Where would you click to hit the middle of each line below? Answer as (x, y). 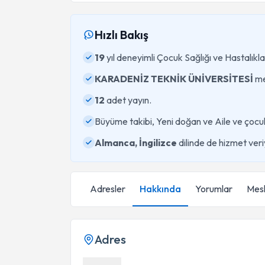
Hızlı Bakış (122, 35)
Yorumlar (214, 189)
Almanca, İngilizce (136, 143)
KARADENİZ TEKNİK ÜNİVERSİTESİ (174, 79)
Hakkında (160, 189)
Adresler (108, 189)
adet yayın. (128, 100)
